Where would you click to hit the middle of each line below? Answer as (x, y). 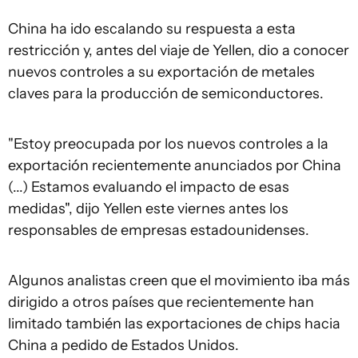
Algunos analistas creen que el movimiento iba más (179, 280)
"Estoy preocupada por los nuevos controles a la (168, 144)
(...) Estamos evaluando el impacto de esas (149, 187)
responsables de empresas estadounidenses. (159, 230)
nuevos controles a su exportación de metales (161, 72)
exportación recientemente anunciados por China (175, 165)
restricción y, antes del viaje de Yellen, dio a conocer (179, 50)
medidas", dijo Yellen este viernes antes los (148, 209)
